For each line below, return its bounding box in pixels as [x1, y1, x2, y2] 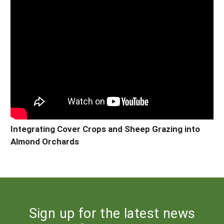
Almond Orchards [10, 135, 79, 147]
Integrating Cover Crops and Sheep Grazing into [10, 122, 200, 134]
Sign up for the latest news [28, 203, 195, 221]
